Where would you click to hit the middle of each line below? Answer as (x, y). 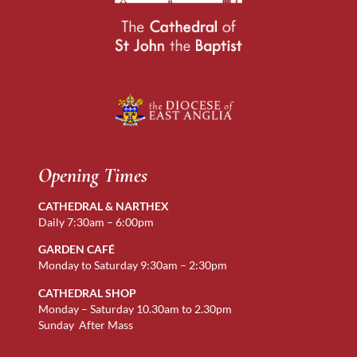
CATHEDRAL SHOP (87, 292)
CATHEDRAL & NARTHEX (104, 206)
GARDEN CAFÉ (76, 249)
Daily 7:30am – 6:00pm (96, 222)
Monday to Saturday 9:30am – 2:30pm (133, 265)
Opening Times (93, 175)
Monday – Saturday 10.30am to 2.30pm (135, 308)
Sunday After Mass (86, 324)
